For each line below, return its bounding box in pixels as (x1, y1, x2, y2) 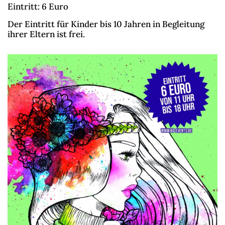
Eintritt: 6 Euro (8, 1, 68, 13)
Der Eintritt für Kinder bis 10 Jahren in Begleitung (8, 19, 204, 30)
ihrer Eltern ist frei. (8, 29, 87, 40)
